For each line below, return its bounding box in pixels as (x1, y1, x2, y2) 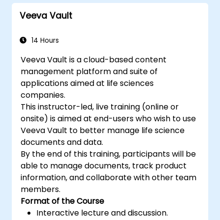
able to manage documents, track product (21, 160, 187, 171)
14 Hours (29, 36, 59, 45)
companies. (21, 89, 68, 101)
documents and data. (21, 137, 104, 148)
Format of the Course (21, 195, 105, 207)
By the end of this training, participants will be (21, 148, 196, 160)
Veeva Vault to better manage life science (21, 125, 185, 136)
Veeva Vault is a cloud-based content (21, 54, 167, 65)
